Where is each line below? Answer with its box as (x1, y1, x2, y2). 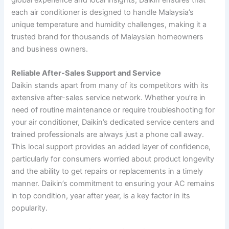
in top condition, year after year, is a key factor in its (11, 191, 191, 201)
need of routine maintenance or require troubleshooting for (11, 105, 215, 115)
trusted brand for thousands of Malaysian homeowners (11, 32, 204, 41)
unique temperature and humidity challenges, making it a (11, 19, 207, 29)
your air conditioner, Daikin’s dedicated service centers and (11, 118, 215, 127)
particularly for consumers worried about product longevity (11, 154, 215, 164)
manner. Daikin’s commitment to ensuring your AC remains (11, 179, 215, 189)
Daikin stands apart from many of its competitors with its (11, 81, 209, 90)
